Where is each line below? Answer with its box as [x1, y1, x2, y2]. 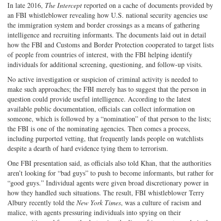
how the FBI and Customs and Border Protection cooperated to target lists [7, 39, 214, 49]
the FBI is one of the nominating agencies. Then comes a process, [7, 123, 190, 133]
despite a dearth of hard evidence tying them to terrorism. [7, 143, 168, 153]
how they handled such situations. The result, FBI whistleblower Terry [7, 187, 204, 197]
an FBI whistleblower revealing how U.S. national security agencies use [7, 10, 208, 20]
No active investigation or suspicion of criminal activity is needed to [7, 74, 198, 84]
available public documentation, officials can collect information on [7, 104, 195, 113]
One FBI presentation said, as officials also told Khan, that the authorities [7, 158, 211, 168]
